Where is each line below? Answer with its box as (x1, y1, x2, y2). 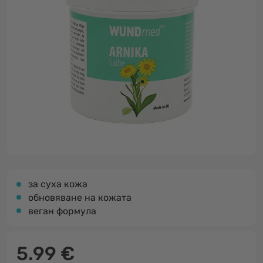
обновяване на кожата (28, 192, 131, 203)
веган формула (28, 205, 96, 217)
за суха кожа (28, 178, 87, 190)
